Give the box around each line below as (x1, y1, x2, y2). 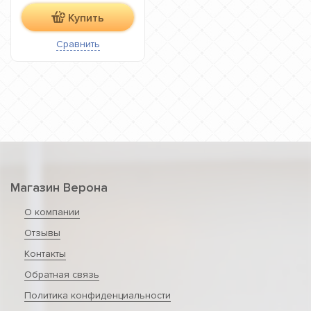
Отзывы (24, 227, 60, 239)
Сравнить (56, 38, 100, 50)
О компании (24, 206, 80, 218)
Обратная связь (24, 269, 99, 280)
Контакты (24, 248, 66, 260)
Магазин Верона (10, 180, 108, 195)
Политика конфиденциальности (24, 289, 171, 301)
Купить (68, 11, 104, 25)
